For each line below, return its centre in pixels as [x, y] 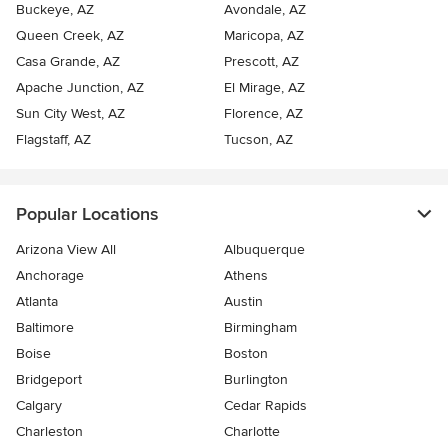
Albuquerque [264, 250]
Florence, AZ [263, 114]
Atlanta [37, 302]
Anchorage [50, 276]
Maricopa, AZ [264, 36]
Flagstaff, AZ [53, 140]
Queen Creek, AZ [70, 36]
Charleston [49, 432]
